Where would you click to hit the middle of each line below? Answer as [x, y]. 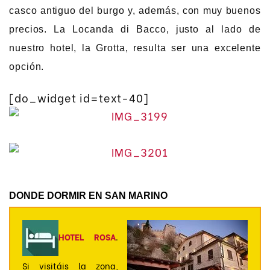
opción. [27, 67]
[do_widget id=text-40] [79, 97]
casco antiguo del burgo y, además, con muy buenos [135, 11]
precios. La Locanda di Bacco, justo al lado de [135, 30]
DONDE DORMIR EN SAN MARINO [88, 196]
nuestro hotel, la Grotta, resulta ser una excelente [135, 48]
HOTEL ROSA [87, 237]
